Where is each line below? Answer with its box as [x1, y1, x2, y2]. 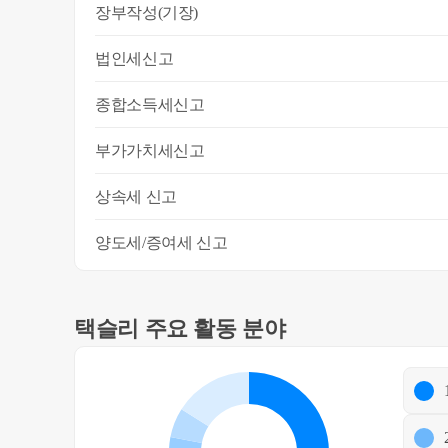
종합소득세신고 [95, 96, 205, 113]
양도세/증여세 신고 [95, 234, 228, 251]
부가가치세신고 [95, 142, 205, 159]
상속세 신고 [95, 188, 177, 205]
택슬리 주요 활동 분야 [74, 316, 286, 341]
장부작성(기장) [95, 4, 199, 21]
